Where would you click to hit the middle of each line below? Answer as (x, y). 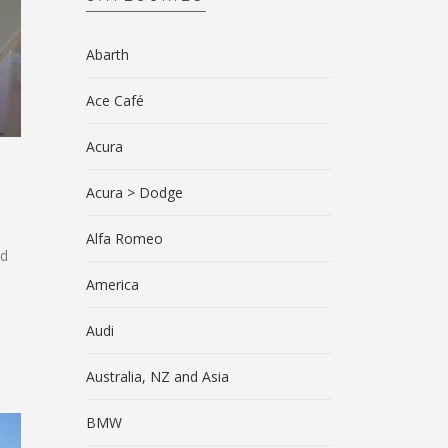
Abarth (107, 54)
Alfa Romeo (124, 238)
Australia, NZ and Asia (157, 376)
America (112, 284)
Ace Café (115, 100)
